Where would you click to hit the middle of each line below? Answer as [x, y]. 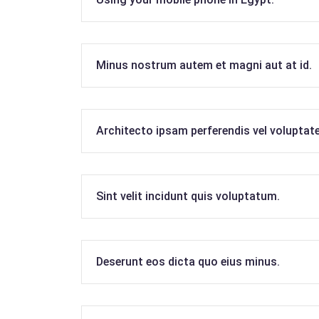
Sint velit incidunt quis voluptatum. [188, 196]
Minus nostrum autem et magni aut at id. [204, 65]
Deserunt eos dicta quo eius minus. [188, 262]
